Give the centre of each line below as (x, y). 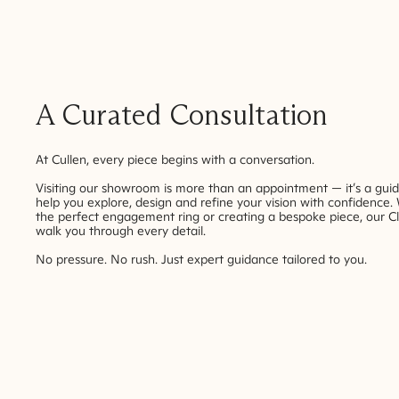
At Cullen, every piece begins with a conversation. (175, 159)
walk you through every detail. (121, 231)
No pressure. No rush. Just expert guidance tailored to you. (201, 259)
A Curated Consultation (182, 115)
